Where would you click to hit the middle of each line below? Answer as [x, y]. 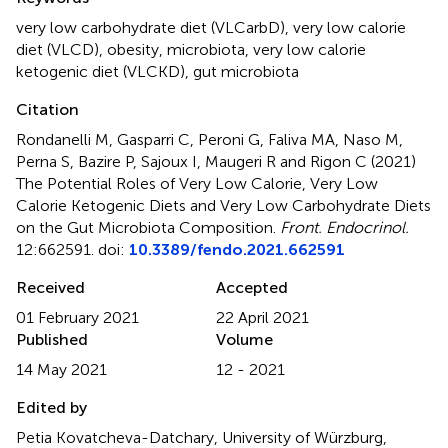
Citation [47, 109]
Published [52, 339]
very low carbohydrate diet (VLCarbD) [150, 27]
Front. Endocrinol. [344, 227]
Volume [244, 339]
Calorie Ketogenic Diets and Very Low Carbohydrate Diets [223, 205]
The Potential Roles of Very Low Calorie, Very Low [197, 183]
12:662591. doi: [72, 249]
